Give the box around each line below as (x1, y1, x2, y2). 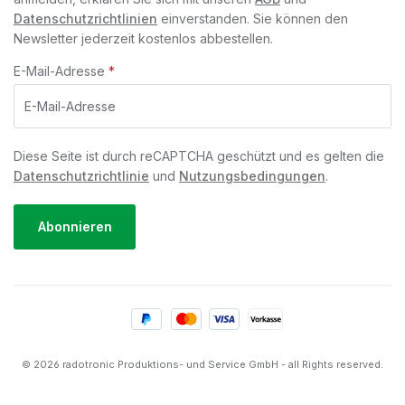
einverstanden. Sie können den (157, 10, 348, 26)
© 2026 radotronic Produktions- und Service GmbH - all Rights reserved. (22, 358, 383, 372)
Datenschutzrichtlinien (14, 10, 157, 26)
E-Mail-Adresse (14, 62, 108, 79)
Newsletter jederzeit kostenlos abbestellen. (14, 30, 273, 46)
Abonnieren (37, 219, 112, 235)
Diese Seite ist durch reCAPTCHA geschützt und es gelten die (14, 147, 384, 164)
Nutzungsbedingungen (179, 167, 325, 184)
